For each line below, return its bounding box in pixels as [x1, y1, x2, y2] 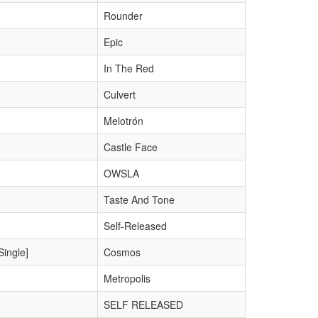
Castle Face [104, 140, 158, 154]
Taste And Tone [104, 192, 175, 207]
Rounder [104, 9, 143, 23]
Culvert [104, 87, 136, 102]
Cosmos [104, 245, 141, 259]
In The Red [104, 61, 154, 75]
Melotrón [104, 114, 143, 128]
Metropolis [104, 271, 150, 285]
